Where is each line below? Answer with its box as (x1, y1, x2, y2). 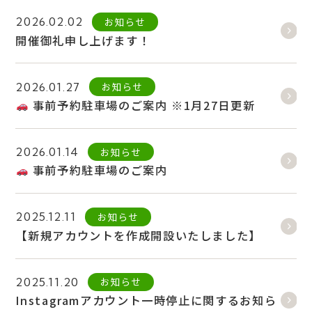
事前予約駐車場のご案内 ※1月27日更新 (28, 96, 256, 114)
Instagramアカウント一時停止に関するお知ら (15, 292, 277, 309)
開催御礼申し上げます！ (15, 31, 151, 49)
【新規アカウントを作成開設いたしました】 (15, 226, 262, 244)
